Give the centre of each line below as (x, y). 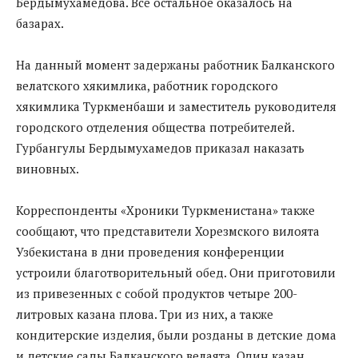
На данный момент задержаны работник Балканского (175, 64)
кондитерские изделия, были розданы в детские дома (176, 334)
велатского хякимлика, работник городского (147, 85)
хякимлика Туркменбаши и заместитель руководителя (176, 106)
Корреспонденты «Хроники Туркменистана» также (165, 210)
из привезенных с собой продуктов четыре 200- (157, 293)
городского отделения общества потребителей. (155, 127)
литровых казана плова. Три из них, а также (145, 314)
